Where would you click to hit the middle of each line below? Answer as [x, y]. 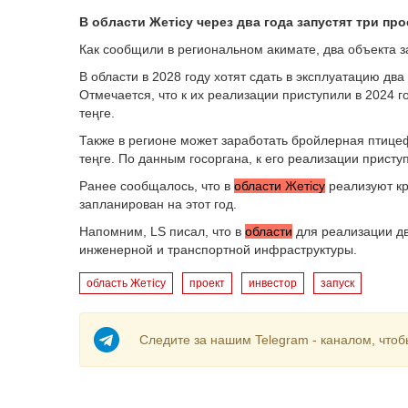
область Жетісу [126, 283]
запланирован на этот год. [160, 204]
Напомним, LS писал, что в [162, 231]
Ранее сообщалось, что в [157, 186]
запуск [337, 283]
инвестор [273, 283]
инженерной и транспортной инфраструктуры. [218, 250]
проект [207, 283]
